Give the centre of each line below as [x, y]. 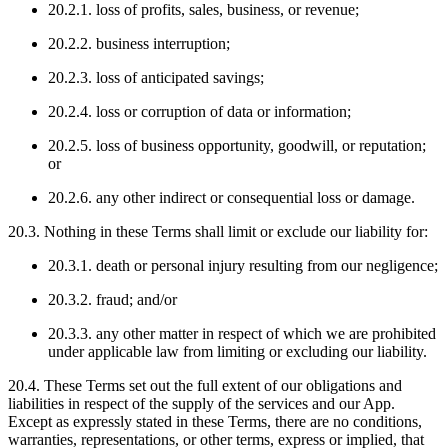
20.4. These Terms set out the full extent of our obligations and [205, 386]
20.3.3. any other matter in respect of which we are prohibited [242, 334]
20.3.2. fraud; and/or [112, 300]
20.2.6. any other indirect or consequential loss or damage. [231, 198]
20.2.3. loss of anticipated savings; [156, 78]
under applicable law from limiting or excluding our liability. [237, 352]
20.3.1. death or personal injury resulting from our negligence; [243, 266]
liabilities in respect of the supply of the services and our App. [201, 404]
